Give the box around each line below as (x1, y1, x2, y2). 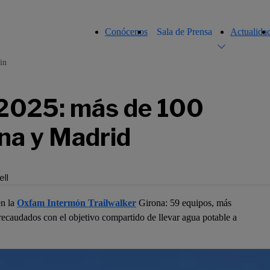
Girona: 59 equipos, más (136, 198, 231, 209)
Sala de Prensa (157, 27, 212, 37)
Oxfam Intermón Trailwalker (17, 198, 136, 209)
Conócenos (105, 27, 148, 37)
